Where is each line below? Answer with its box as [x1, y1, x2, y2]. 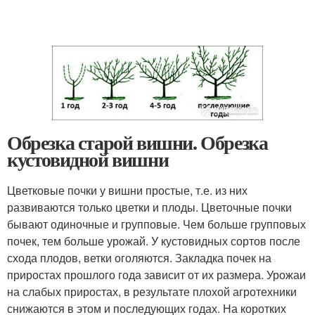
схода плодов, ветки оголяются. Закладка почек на [7, 249, 271, 266]
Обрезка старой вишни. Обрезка [7, 127, 268, 157]
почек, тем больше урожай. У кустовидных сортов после [7, 232, 300, 249]
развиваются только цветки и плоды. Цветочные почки [7, 198, 292, 215]
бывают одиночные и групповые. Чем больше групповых [7, 215, 306, 232]
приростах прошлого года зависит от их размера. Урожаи [7, 266, 306, 283]
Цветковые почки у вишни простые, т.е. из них [7, 181, 247, 198]
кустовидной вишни [7, 144, 169, 174]
